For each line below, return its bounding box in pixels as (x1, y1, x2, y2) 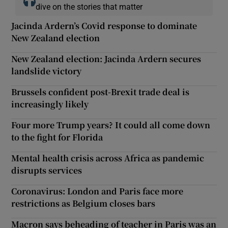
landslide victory (11, 65, 82, 77)
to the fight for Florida (11, 131, 103, 143)
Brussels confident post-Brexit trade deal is (11, 85, 190, 98)
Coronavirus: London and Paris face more (11, 185, 184, 197)
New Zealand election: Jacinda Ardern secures (11, 52, 202, 65)
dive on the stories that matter (36, 2, 143, 11)
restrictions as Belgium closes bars (11, 197, 156, 209)
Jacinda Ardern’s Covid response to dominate (11, 19, 197, 32)
